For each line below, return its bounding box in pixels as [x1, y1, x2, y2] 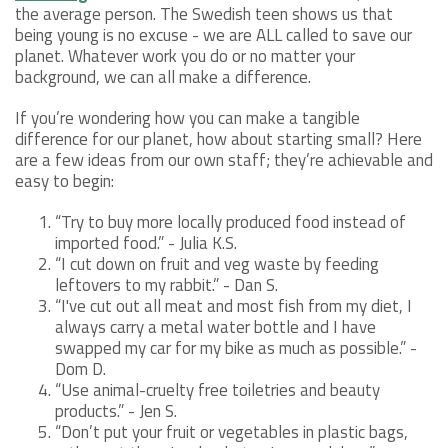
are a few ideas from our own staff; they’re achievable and [15, 147, 433, 174]
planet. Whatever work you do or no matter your [15, 43, 355, 70]
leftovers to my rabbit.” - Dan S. [55, 272, 278, 299]
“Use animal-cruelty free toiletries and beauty [55, 377, 380, 404]
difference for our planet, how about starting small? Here [15, 126, 422, 153]
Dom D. [55, 356, 106, 383]
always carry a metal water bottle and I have [55, 314, 376, 341]
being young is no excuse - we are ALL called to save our [15, 22, 412, 49]
